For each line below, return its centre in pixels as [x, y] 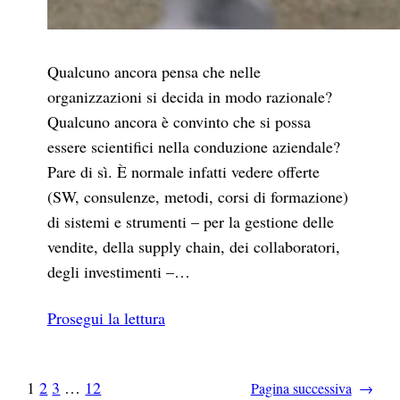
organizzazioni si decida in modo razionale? [189, 97]
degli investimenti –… [118, 272]
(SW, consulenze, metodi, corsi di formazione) [197, 197]
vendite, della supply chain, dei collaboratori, [193, 247]
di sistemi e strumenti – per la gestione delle [190, 222]
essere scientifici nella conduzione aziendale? [193, 147]
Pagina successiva [301, 387]
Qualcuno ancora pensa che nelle [154, 72]
